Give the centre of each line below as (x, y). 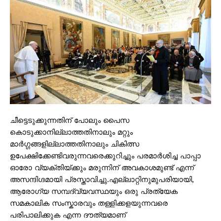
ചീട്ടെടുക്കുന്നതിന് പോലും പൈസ (70, 120)
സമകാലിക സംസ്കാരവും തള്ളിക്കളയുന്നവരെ (89, 203)
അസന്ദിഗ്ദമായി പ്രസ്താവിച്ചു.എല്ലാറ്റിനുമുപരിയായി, (102, 179)
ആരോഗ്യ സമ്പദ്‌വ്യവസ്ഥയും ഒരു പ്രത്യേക (94, 191)
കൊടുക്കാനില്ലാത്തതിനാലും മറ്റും (71, 132)
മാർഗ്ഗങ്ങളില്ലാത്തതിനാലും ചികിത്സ (74, 144)
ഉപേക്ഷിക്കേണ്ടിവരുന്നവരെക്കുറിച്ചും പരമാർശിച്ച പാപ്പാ (105, 156)
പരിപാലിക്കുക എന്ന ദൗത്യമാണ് (68, 215)
